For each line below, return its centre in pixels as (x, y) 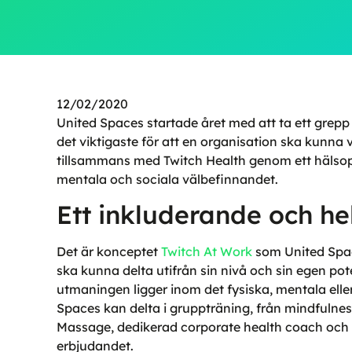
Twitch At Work (207, 252)
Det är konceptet (109, 252)
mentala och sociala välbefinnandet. (167, 179)
